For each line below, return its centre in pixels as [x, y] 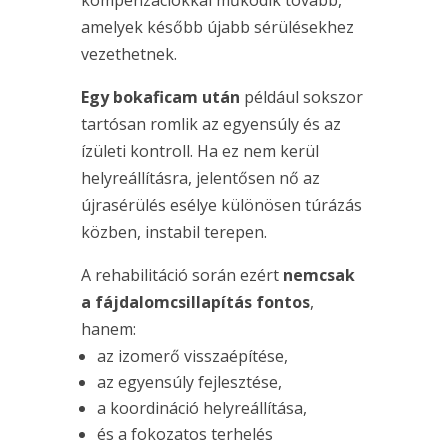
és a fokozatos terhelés [184, 434]
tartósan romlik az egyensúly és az [210, 124]
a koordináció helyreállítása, [201, 408]
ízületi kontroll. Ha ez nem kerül [199, 151]
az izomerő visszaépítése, [192, 356]
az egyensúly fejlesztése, [189, 382]
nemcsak [318, 275]
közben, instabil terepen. [173, 232]
